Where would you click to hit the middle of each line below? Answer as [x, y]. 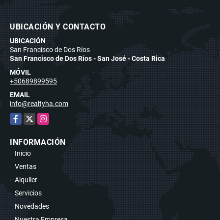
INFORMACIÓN [38, 142]
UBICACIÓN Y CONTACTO [58, 27]
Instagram [53, 118]
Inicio [23, 153]
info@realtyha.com [39, 103]
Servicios [28, 193]
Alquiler [26, 179]
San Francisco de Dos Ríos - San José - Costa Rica [87, 58]
